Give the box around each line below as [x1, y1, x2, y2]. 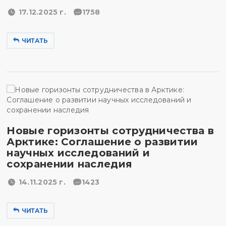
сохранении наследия [7, 158, 133, 170]
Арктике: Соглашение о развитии [7, 136, 198, 148]
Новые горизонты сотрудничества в [7, 125, 214, 137]
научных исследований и [7, 147, 150, 159]
